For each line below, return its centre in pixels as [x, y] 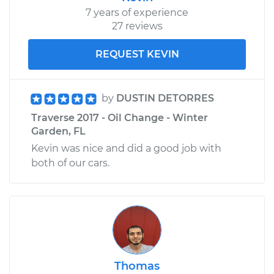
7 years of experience [137, 12]
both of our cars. [70, 163]
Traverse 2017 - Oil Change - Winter [120, 117]
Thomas [137, 266]
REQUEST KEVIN [137, 54]
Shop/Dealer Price [76, 7]
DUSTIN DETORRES [165, 98]
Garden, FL [58, 131]
